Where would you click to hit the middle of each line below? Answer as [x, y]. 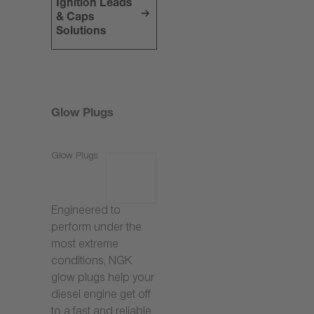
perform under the [96, 228]
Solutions [81, 33]
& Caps [75, 19]
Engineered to [86, 212]
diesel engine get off [101, 296]
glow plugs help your [103, 279]
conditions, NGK [91, 262]
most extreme [85, 245]
